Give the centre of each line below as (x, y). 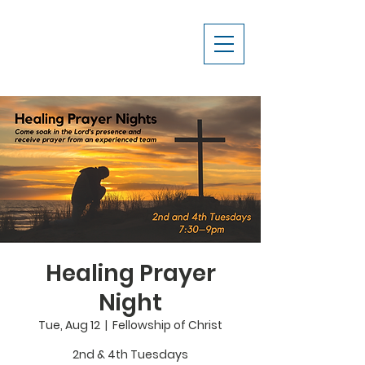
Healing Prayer (130, 273)
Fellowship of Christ (167, 325)
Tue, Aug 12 (69, 325)
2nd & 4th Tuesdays (130, 354)
